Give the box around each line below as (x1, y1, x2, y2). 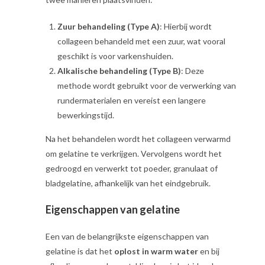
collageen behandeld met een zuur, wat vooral (57, 36, 226, 46)
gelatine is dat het (46, 246, 115, 256)
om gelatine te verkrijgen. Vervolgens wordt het (46, 148, 222, 159)
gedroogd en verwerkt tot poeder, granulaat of (46, 163, 218, 173)
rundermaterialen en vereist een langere (57, 95, 206, 105)
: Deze (181, 66, 205, 76)
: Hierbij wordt (160, 21, 212, 31)
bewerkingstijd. (57, 110, 115, 120)
